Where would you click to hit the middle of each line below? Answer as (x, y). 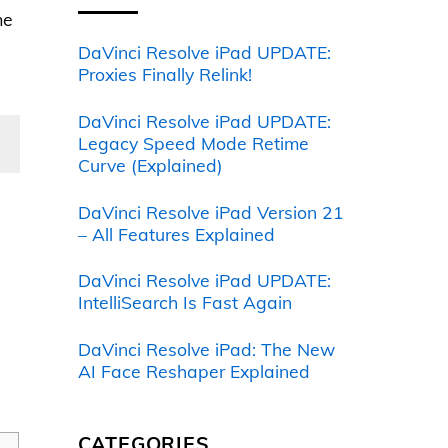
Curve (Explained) (150, 165)
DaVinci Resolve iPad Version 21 (210, 211)
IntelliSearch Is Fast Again (184, 302)
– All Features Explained (176, 233)
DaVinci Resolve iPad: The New (206, 348)
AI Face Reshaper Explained (193, 370)
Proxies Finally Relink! (164, 74)
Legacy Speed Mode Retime (193, 143)
